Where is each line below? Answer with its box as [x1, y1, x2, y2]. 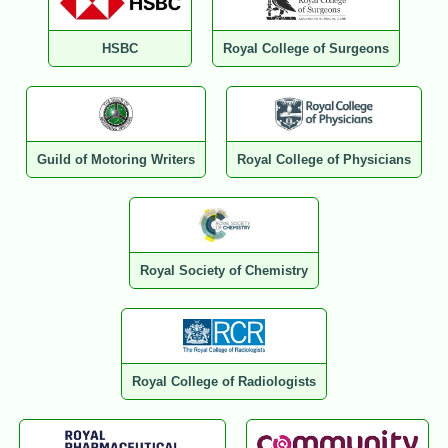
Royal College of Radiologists [132, 374, 316, 390]
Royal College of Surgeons [223, 41, 390, 57]
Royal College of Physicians [237, 152, 411, 168]
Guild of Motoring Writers [37, 152, 195, 168]
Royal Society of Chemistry [140, 263, 308, 279]
